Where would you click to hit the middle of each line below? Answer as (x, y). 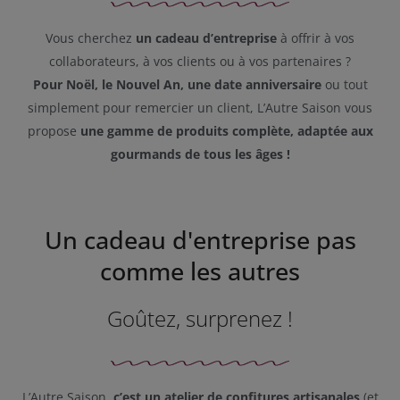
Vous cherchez (91, 38)
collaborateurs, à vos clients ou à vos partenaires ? (200, 62)
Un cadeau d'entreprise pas (200, 240)
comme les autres (200, 271)
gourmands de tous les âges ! (200, 154)
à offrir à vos (316, 38)
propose (54, 131)
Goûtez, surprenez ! (200, 319)
